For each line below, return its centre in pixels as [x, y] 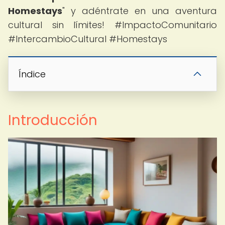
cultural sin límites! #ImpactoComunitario [113, 25]
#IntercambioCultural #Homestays [88, 39]
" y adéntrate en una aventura [140, 11]
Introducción [53, 120]
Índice [32, 74]
